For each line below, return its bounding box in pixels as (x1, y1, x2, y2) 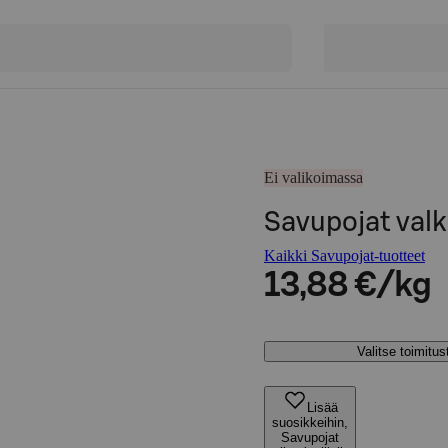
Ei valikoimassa (264, 169, 363, 186)
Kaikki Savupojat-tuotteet (264, 247, 425, 264)
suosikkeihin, (272, 415, 348, 430)
